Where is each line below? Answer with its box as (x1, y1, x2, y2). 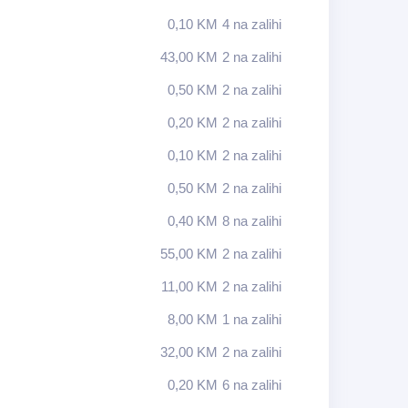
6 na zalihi (221, 377, 281, 393)
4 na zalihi (221, 16, 281, 32)
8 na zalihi (221, 213, 281, 229)
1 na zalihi (221, 311, 281, 327)
